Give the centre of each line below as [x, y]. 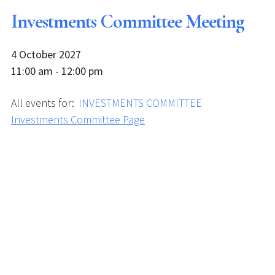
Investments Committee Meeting [128, 21]
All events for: [44, 103]
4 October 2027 [46, 54]
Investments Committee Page [78, 119]
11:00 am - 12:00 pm [57, 71]
